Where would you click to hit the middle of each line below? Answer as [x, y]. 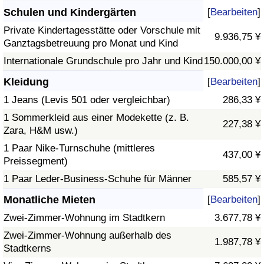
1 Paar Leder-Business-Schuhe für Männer [98, 179]
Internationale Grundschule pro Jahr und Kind [103, 61]
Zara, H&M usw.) [41, 131]
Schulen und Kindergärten [70, 13]
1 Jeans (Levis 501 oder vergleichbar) [87, 100]
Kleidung [26, 82]
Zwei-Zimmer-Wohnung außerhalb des [88, 236]
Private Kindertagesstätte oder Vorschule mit [102, 31]
